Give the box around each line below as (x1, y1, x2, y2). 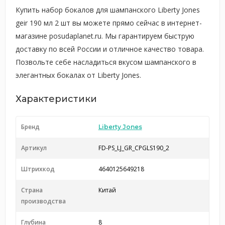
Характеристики (16, 93, 97, 104)
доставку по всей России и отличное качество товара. (16, 44, 204, 54)
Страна (21, 186, 43, 194)
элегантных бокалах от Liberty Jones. (16, 70, 141, 80)
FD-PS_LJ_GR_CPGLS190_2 (98, 144, 169, 152)
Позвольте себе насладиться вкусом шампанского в (16, 57, 196, 67)
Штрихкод (21, 165, 55, 173)
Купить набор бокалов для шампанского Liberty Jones (16, 5, 200, 15)
